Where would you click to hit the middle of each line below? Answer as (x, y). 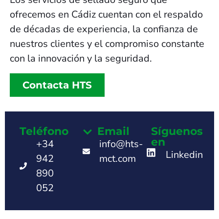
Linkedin (184, 154)
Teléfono (44, 131)
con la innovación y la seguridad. (81, 59)
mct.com (118, 158)
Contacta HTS (57, 85)
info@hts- (121, 144)
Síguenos (177, 131)
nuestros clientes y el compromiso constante (107, 44)
